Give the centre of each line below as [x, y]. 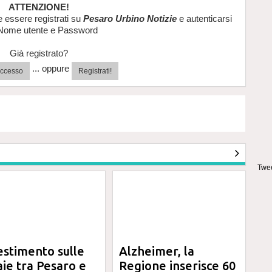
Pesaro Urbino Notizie [130, 19]
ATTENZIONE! [39, 7]
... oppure [51, 69]
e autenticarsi [204, 19]
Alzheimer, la [157, 251]
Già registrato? [39, 53]
